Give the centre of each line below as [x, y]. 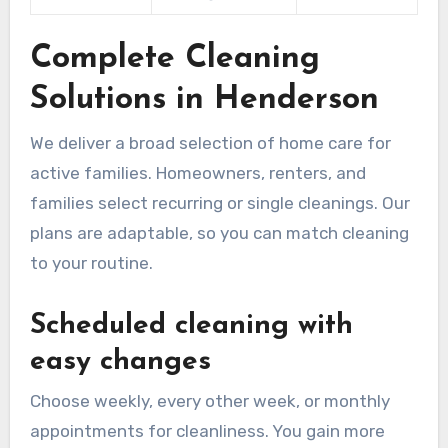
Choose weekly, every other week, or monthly [209, 401]
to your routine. [91, 262]
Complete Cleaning [174, 59]
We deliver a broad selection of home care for [210, 142]
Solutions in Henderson [204, 100]
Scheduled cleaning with [191, 325]
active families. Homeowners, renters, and [197, 172]
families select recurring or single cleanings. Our [219, 202]
